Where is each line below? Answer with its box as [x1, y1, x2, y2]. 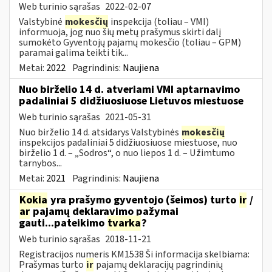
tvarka [107, 215, 141, 231]
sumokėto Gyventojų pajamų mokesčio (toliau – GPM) [19, 35, 241, 49]
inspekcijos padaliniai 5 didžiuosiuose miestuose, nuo [19, 135, 237, 149]
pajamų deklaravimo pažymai [30, 203, 178, 219]
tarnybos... [19, 156, 62, 170]
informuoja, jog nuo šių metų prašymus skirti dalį [19, 25, 221, 39]
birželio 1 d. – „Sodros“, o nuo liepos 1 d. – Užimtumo [19, 146, 235, 160]
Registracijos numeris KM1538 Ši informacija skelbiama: [19, 247, 250, 261]
